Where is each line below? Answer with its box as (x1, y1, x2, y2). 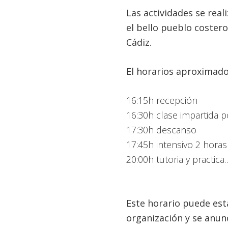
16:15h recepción (126, 94, 198, 106)
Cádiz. (126, 36, 152, 48)
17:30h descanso (126, 124, 197, 136)
